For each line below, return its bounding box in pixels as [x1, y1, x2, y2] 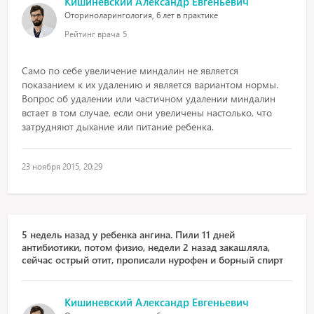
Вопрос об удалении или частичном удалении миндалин [22, 92, 276, 105]
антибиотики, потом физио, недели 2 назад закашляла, [22, 240, 271, 254]
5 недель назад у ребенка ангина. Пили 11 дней [22, 228, 235, 241]
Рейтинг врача [64, 29, 121, 39]
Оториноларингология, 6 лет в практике [64, 10, 219, 20]
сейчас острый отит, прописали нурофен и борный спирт [22, 253, 284, 266]
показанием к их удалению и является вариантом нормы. [22, 78, 279, 91]
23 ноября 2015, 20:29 [22, 161, 103, 172]
